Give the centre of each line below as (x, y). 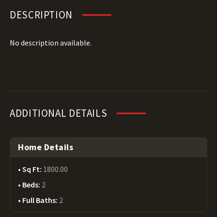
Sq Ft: (33, 169)
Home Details (46, 147)
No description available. (51, 43)
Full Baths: (41, 200)
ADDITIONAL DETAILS (59, 113)
